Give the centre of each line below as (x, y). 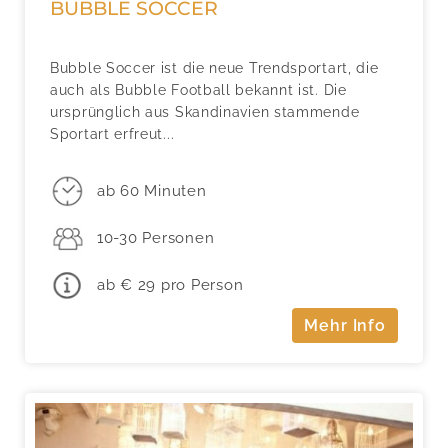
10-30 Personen (155, 238)
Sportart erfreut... (112, 133)
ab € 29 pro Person (170, 284)
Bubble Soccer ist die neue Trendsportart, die (214, 67)
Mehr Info (345, 326)
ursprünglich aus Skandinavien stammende (205, 111)
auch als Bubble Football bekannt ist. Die (198, 89)
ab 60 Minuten (151, 191)
